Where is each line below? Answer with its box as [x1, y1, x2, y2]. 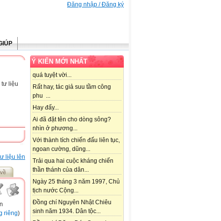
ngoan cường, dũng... [33, 146, 90, 152]
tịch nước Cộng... [33, 187, 78, 194]
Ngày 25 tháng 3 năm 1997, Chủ [33, 178, 120, 185]
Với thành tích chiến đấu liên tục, [33, 137, 120, 144]
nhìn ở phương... [33, 125, 77, 132]
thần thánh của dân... [33, 166, 89, 173]
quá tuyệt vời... [33, 72, 72, 78]
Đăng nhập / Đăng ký [67, 1, 124, 8]
